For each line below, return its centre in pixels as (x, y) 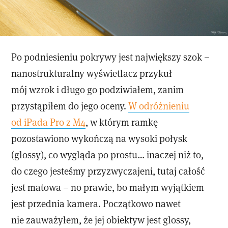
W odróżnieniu (159, 105)
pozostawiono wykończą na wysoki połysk (99, 138)
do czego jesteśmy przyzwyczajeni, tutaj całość (108, 170)
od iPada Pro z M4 (49, 122)
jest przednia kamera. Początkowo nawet (96, 203)
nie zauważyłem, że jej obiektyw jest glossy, (101, 219)
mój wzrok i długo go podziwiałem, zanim (98, 89)
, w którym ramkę (122, 122)
